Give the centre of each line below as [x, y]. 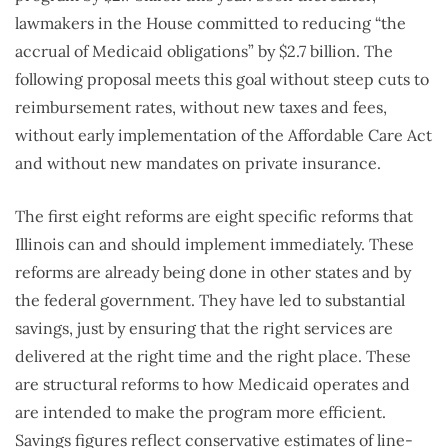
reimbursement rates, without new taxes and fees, [201, 107]
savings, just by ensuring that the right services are [204, 328]
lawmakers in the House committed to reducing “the [210, 23]
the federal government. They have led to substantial [210, 300]
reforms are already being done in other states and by [213, 272]
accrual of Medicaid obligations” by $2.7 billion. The [204, 51]
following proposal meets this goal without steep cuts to [222, 79]
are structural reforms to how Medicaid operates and [212, 384]
